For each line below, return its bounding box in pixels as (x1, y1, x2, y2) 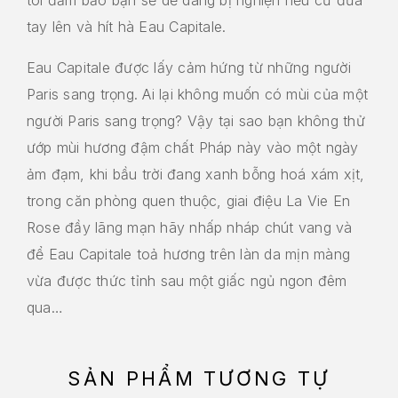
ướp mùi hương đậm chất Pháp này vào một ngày (27, 138, 359, 156)
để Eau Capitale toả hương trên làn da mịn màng (27, 244, 351, 263)
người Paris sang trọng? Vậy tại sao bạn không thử (27, 111, 365, 130)
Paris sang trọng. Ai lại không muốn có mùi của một (27, 84, 368, 103)
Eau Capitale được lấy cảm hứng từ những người (27, 58, 351, 76)
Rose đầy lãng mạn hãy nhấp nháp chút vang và (27, 218, 353, 236)
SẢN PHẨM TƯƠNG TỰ (68, 366, 330, 390)
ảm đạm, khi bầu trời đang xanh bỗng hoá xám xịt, (27, 164, 365, 183)
